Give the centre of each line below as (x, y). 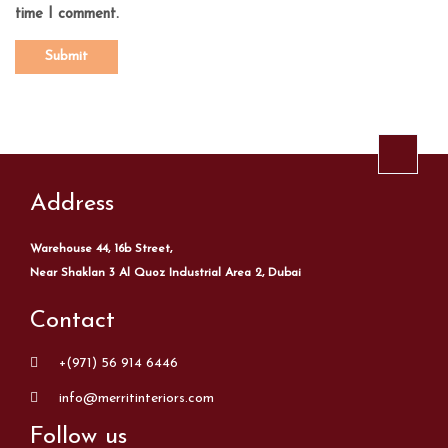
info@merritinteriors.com (136, 398)
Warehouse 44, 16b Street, (101, 249)
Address (72, 204)
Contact (72, 321)
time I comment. (67, 14)
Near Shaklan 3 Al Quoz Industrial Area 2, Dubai (165, 273)
